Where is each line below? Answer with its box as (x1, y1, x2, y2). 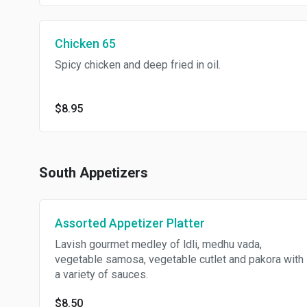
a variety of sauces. (55, 268, 148, 281)
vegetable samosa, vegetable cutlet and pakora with (55, 253, 304, 266)
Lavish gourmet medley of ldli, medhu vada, (55, 238, 262, 251)
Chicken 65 (55, 36, 116, 51)
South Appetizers (39, 164, 148, 181)
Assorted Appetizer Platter (55, 216, 205, 230)
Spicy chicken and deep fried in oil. (55, 58, 221, 71)
